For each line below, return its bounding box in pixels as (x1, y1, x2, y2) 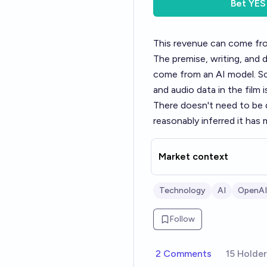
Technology (159, 185, 206, 195)
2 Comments (156, 248, 212, 259)
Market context (159, 151, 228, 162)
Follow (170, 214, 195, 224)
